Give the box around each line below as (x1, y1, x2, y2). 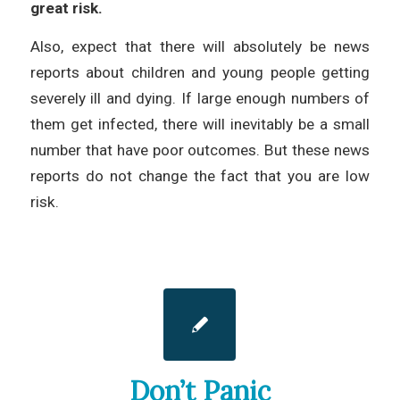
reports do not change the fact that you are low (29, 167, 371, 186)
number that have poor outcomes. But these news (29, 141, 371, 160)
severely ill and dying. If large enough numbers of (29, 89, 371, 108)
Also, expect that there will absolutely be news (29, 37, 371, 56)
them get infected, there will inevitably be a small (29, 115, 371, 134)
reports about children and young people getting (29, 63, 371, 82)
